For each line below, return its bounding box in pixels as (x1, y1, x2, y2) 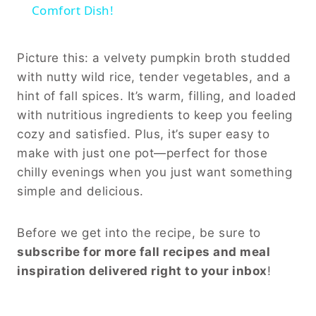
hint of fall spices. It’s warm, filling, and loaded (17, 88, 297, 103)
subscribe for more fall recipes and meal (17, 244, 270, 259)
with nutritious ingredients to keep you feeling (17, 107, 293, 122)
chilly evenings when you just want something (17, 164, 292, 179)
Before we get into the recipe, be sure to (17, 225, 261, 240)
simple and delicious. (17, 183, 144, 198)
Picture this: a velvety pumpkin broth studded (17, 50, 291, 65)
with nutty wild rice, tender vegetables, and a (17, 69, 291, 84)
